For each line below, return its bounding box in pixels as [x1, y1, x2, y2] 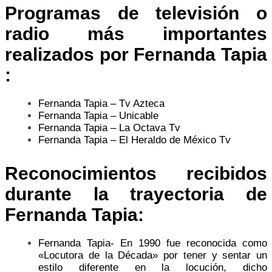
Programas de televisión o [5, 2, 267, 23]
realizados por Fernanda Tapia [5, 44, 267, 64]
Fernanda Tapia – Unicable [38, 109, 158, 121]
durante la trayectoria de [5, 183, 267, 204]
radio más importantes [5, 23, 267, 44]
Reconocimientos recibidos [5, 163, 267, 183]
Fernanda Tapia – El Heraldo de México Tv [38, 134, 231, 146]
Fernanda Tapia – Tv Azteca [38, 97, 165, 109]
